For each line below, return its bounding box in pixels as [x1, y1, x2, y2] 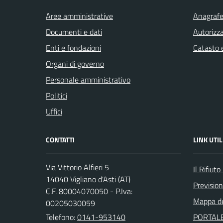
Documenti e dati [46, 26, 102, 38]
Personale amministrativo [46, 74, 130, 86]
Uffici [46, 106, 62, 117]
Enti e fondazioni [46, 42, 101, 54]
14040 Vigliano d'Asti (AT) [46, 173, 130, 185]
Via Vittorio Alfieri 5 [46, 161, 109, 173]
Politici [46, 90, 67, 102]
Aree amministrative [46, 10, 113, 22]
